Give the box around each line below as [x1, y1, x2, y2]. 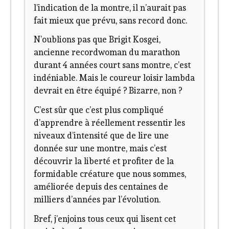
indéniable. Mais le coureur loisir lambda [34, 73, 195, 83]
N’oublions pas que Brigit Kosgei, [34, 34, 161, 45]
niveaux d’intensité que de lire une [34, 130, 169, 141]
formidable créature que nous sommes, [34, 168, 187, 179]
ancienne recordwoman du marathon [34, 47, 180, 58]
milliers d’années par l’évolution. [34, 194, 161, 204]
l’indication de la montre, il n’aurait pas [34, 2, 187, 13]
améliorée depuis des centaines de [34, 181, 169, 192]
